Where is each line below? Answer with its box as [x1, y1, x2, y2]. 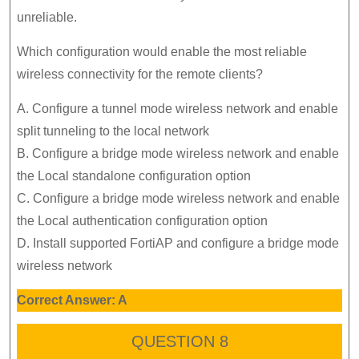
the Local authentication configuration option [17, 214, 268, 228]
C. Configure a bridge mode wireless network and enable [17, 192, 340, 206]
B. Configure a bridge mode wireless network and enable [17, 147, 339, 161]
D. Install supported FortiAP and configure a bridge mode [17, 236, 339, 251]
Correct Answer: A [17, 293, 127, 308]
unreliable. [17, 10, 77, 25]
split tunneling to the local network [17, 124, 209, 139]
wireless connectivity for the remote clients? [17, 67, 263, 82]
